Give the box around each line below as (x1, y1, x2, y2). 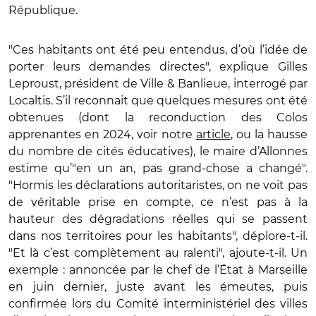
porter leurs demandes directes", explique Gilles (8, 59, 308, 73)
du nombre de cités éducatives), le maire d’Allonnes (8, 144, 308, 158)
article (195, 127, 231, 141)
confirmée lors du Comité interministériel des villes (8, 296, 308, 310)
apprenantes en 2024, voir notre (8, 127, 196, 141)
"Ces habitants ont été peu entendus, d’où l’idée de (8, 42, 308, 56)
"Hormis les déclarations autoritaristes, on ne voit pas (8, 178, 308, 192)
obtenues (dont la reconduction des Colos (8, 110, 308, 124)
